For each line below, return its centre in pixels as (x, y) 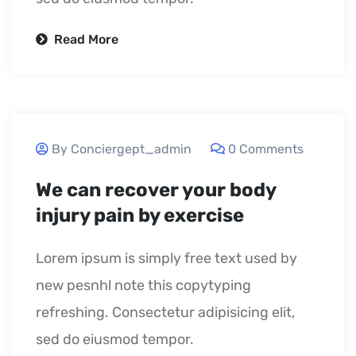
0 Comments (266, 149)
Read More (85, 39)
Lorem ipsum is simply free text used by (166, 258)
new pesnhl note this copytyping (143, 285)
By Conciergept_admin (122, 149)
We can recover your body (156, 190)
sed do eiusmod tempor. (115, 339)
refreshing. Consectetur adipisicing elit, (165, 312)
